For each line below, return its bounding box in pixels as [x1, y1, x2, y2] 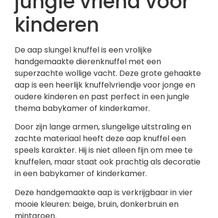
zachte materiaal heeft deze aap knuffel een [15, 133, 186, 145]
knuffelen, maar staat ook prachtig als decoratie [15, 156, 200, 168]
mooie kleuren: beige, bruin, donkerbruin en [15, 198, 179, 210]
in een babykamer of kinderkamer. [15, 168, 147, 180]
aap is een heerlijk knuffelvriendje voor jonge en [15, 79, 195, 91]
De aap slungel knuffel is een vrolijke [15, 44, 152, 55]
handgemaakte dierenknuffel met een [15, 55, 161, 67]
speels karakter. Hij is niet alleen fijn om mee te [15, 145, 193, 156]
